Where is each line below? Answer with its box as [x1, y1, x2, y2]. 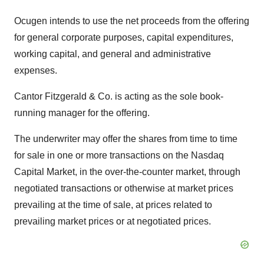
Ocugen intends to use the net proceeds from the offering [14, 16, 249, 26]
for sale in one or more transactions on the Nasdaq [14, 150, 224, 160]
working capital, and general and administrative [14, 49, 211, 59]
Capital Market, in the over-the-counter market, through [14, 167, 240, 177]
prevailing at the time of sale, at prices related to [14, 200, 212, 210]
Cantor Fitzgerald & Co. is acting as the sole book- [14, 91, 223, 101]
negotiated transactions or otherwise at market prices [14, 183, 233, 193]
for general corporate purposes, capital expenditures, [14, 32, 233, 42]
